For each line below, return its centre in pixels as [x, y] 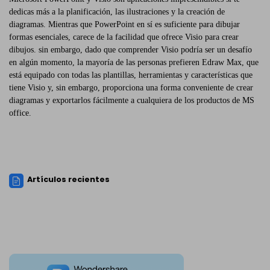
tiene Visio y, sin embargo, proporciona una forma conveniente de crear [131, 88]
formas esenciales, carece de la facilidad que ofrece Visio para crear [124, 37]
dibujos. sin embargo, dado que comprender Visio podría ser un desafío [130, 50]
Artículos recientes [69, 179]
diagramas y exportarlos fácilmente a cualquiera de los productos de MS [132, 101]
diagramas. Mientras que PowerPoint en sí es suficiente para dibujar [124, 25]
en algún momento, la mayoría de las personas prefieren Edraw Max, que [134, 63]
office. [20, 113]
